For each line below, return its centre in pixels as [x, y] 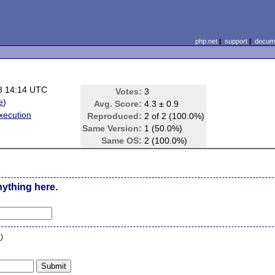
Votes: [129, 91]
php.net [206, 41]
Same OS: [122, 141]
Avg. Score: [118, 104]
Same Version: [112, 128]
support [236, 41]
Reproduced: [115, 116]
